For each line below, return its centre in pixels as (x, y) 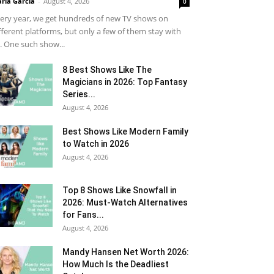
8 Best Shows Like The (107, 70)
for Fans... (83, 215)
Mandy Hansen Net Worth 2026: (126, 252)
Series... (79, 94)
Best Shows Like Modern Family (125, 131)
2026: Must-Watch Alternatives (125, 202)
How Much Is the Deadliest (116, 264)
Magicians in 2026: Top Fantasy (125, 82)
